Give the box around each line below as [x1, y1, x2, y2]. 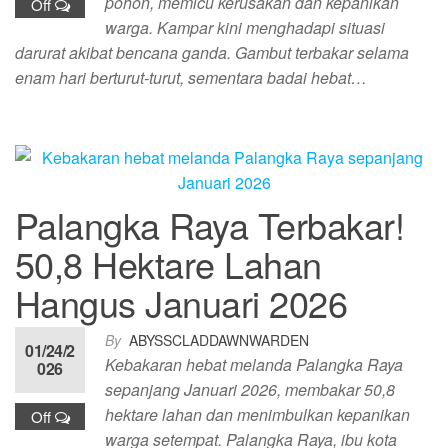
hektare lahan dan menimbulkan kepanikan [105, 403, 410, 426]
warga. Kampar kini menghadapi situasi [105, 16, 385, 39]
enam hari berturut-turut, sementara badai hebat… [15, 66, 367, 89]
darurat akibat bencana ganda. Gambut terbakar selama [15, 41, 409, 64]
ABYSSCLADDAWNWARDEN [129, 330, 309, 350]
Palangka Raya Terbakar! [15, 199, 405, 250]
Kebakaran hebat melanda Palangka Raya [105, 353, 403, 376]
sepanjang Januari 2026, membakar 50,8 [105, 378, 395, 401]
